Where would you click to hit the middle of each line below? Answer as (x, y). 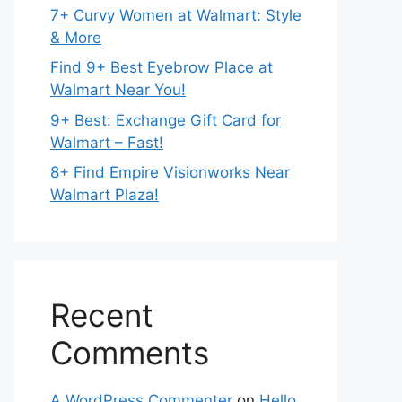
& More (76, 37)
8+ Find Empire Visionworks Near (170, 172)
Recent (102, 315)
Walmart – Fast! (107, 142)
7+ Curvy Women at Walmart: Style (176, 15)
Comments (130, 353)
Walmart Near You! (118, 90)
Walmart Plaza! (105, 195)
